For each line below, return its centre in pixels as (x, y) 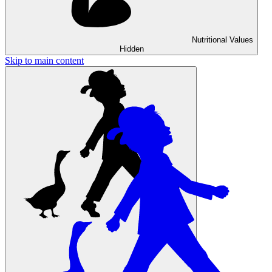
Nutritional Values (223, 40)
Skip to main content (44, 61)
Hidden (131, 49)
